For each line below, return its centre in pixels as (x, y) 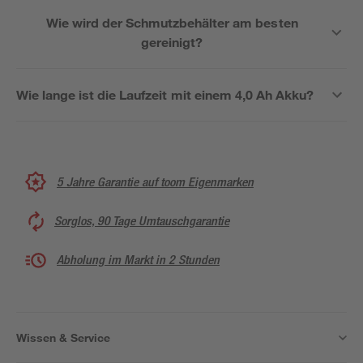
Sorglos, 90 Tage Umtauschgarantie (142, 221)
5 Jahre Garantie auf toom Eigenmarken (155, 181)
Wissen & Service (63, 337)
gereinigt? (172, 42)
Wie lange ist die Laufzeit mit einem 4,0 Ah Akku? (165, 94)
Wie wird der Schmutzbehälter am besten (172, 22)
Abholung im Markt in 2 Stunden (138, 260)
